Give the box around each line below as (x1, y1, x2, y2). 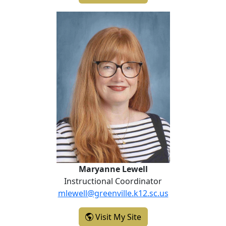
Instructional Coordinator (64, 176, 162, 187)
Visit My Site (93, 211, 141, 222)
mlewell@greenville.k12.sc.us (58, 188, 168, 199)
